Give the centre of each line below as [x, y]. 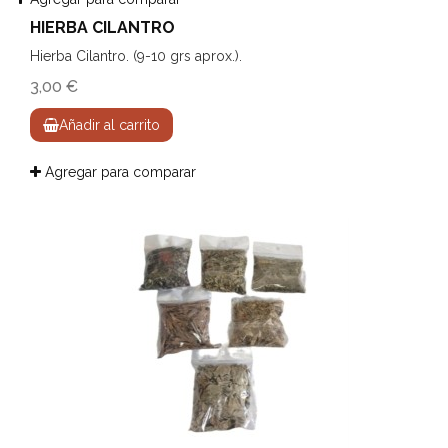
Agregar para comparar [118, 172]
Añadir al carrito [109, 125]
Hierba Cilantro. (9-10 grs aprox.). [136, 56]
